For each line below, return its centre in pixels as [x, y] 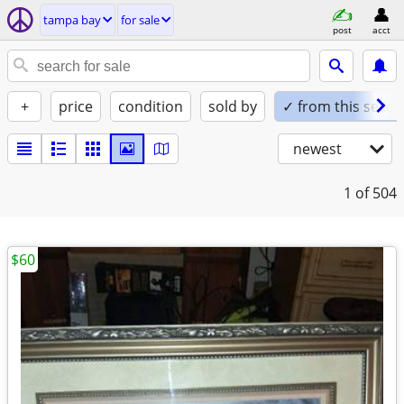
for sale [140, 20]
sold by [233, 106]
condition [151, 106]
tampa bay [72, 20]
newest [317, 149]
